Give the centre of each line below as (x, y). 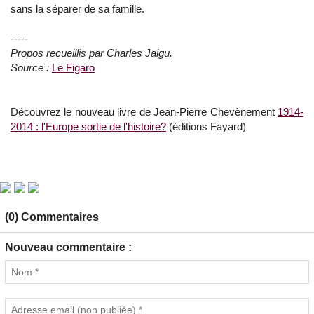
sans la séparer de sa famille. (77, 9)
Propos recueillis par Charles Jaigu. (91, 53)
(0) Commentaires (52, 217)
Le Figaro (73, 68)
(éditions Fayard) (206, 127)
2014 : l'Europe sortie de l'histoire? (88, 127)
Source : (30, 68)
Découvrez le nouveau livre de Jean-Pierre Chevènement (144, 112)
